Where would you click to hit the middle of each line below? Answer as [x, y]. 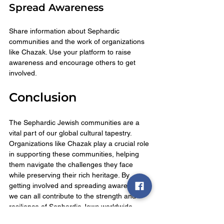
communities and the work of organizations [78, 41]
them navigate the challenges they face [72, 164]
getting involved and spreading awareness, [78, 185]
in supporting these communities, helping [75, 154]
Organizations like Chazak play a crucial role [80, 143]
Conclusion [43, 97]
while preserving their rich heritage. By [70, 175]
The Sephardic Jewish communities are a [75, 122]
